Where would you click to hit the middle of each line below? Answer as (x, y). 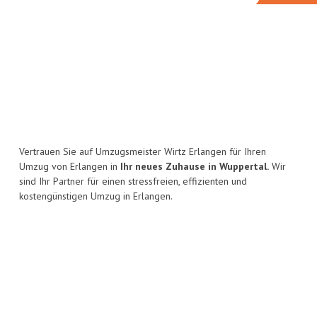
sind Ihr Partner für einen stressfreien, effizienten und (133, 181)
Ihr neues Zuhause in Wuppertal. (195, 167)
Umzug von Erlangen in (70, 167)
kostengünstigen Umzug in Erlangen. (96, 196)
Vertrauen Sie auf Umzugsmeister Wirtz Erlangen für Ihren (143, 152)
